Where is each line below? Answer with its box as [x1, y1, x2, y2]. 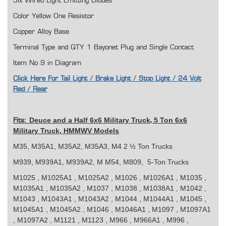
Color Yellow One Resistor [13, 13, 94, 20]
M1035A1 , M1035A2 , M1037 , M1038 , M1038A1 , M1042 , [13, 184, 206, 193]
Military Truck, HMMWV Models [13, 127, 119, 135]
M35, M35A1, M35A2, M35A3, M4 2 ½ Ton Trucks [13, 142, 173, 151]
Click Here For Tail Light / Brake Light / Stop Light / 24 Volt [13, 75, 201, 83]
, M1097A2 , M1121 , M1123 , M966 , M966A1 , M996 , [13, 216, 189, 224]
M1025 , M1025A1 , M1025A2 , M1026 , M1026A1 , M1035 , [13, 174, 206, 182]
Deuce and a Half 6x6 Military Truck [29, 116, 150, 125]
